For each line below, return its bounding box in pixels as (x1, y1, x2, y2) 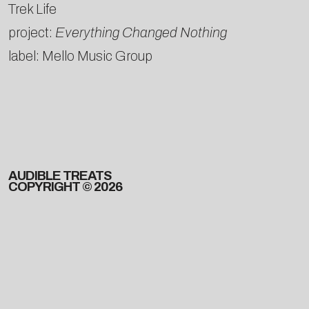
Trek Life (8, 1, 57, 17)
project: (8, 25, 55, 41)
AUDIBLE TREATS (8, 168, 111, 183)
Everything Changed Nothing (55, 25, 227, 41)
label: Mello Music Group (8, 48, 152, 64)
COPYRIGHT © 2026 (8, 179, 122, 194)
